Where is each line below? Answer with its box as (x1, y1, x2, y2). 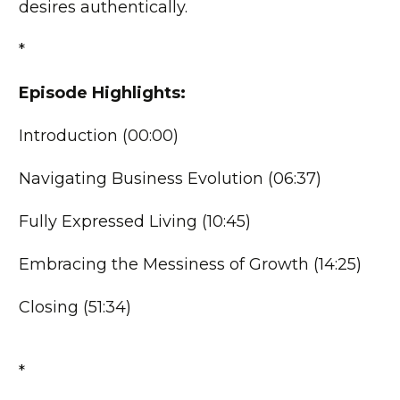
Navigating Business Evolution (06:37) (19, 169, 321, 189)
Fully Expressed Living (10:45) (19, 212, 251, 232)
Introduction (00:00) (19, 126, 179, 146)
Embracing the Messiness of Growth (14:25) (19, 254, 362, 275)
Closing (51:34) (19, 297, 131, 318)
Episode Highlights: (19, 83, 186, 104)
